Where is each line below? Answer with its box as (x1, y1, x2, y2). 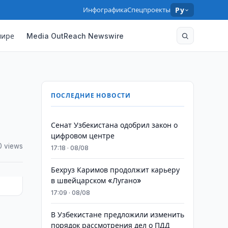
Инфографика (83, 6, 128, 14)
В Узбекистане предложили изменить (50, 210, 184, 219)
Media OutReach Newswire (26, 31, 124, 40)
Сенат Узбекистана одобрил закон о (50, 121, 178, 129)
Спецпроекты (127, 6, 171, 14)
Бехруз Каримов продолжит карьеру (50, 165, 180, 174)
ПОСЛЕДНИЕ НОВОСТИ (50, 92, 131, 99)
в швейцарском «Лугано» (50, 176, 141, 185)
